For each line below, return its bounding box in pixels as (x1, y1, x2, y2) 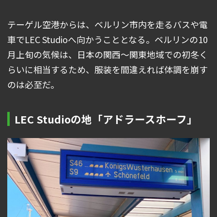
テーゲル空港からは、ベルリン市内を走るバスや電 (7, 18, 208, 31)
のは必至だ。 (7, 78, 59, 91)
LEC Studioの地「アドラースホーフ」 (15, 111, 198, 127)
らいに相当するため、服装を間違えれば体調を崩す (7, 63, 208, 76)
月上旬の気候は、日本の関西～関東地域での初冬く (7, 48, 208, 61)
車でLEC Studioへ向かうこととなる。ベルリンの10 (7, 33, 208, 46)
